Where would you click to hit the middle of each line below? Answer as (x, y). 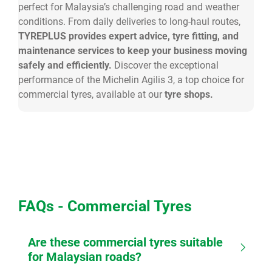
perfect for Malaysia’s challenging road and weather (129, 7)
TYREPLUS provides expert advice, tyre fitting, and (128, 36)
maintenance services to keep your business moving (133, 51)
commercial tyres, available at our (91, 94)
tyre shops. (189, 94)
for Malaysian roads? (85, 257)
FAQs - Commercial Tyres (105, 206)
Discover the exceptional (166, 65)
